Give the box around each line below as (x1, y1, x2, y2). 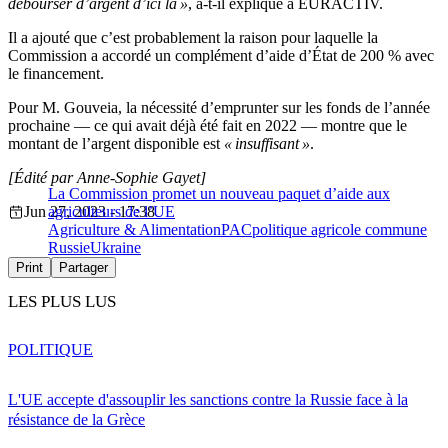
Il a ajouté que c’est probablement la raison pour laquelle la (8, 28, 378, 46)
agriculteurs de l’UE (48, 202, 175, 220)
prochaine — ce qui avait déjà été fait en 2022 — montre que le (8, 116, 407, 134)
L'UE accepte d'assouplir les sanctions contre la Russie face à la (8, 391, 408, 409)
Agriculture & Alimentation (48, 220, 221, 238)
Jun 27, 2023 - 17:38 (24, 202, 155, 220)
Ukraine (90, 238, 141, 256)
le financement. (8, 64, 104, 82)
